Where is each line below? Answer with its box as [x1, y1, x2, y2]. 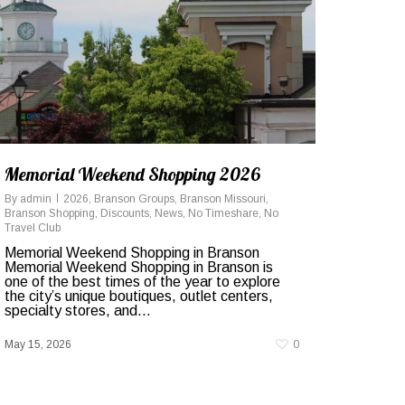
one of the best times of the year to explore [5, 274, 280, 289]
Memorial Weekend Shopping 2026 [5, 163, 259, 185]
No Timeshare [188, 207, 259, 220]
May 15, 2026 [5, 338, 71, 351]
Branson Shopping [5, 207, 95, 220]
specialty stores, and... [5, 303, 151, 318]
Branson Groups [94, 193, 174, 205]
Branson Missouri [180, 193, 266, 205]
